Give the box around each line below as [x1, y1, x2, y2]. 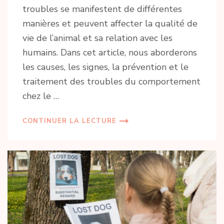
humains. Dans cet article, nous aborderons [22, 46, 197, 59]
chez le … [22, 90, 59, 102]
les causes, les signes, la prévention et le [22, 61, 188, 73]
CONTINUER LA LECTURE [22, 116, 116, 126]
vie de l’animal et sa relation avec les [22, 32, 172, 44]
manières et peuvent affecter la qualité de [22, 17, 197, 30]
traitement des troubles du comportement [22, 75, 200, 88]
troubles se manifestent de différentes [22, 3, 182, 15]
